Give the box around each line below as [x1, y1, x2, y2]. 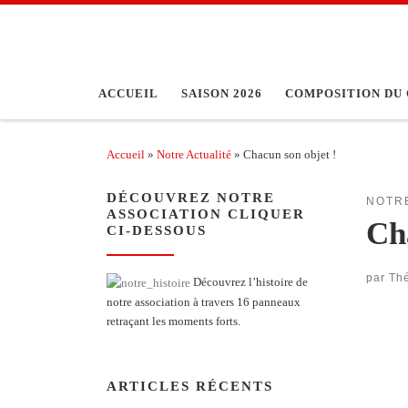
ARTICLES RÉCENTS [107, 379, 273, 394]
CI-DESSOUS [107, 223, 207, 239]
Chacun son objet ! [243, 148, 336, 162]
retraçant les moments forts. [107, 314, 240, 329]
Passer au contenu [25, 17, 124, 32]
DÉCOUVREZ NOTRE [107, 190, 275, 206]
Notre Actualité [157, 148, 231, 162]
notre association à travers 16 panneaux [107, 295, 301, 310]
